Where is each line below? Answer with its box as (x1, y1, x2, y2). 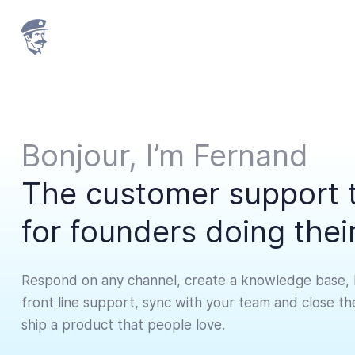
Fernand (193, 136, 308, 174)
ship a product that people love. (21, 316, 225, 333)
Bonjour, (21, 136, 137, 174)
